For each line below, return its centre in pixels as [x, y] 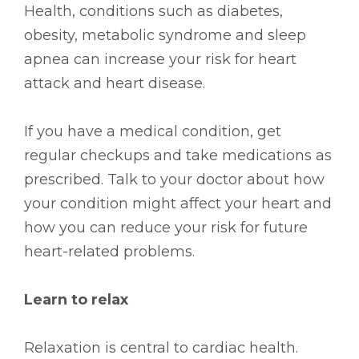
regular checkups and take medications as [178, 155]
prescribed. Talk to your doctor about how [174, 179]
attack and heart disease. [115, 83]
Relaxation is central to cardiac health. [161, 347]
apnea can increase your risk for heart [160, 59]
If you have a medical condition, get [153, 131]
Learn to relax [76, 299]
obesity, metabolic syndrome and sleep [165, 35]
